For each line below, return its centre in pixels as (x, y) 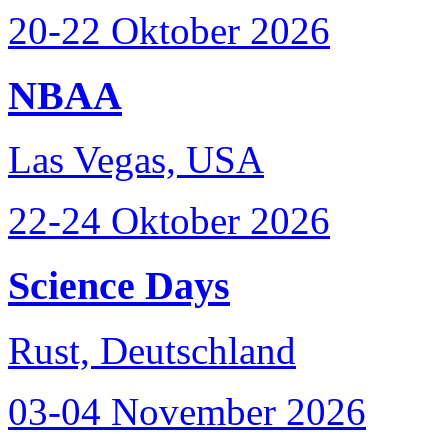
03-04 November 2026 (187, 411)
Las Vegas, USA (136, 160)
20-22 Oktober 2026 (169, 30)
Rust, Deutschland (152, 350)
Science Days (119, 286)
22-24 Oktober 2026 (169, 221)
